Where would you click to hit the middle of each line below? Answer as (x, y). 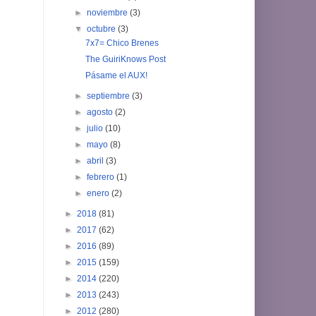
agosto (101, 112)
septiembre (110, 96)
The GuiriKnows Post (125, 59)
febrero (102, 177)
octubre (103, 29)
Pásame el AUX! (116, 75)
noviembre (109, 12)
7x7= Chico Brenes (122, 43)
